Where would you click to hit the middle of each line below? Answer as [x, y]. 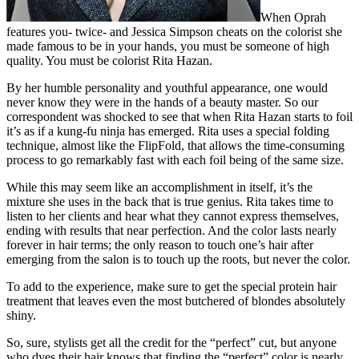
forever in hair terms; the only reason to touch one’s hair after [160, 245]
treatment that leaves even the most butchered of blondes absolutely [176, 301]
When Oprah [293, 18]
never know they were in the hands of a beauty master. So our [162, 103]
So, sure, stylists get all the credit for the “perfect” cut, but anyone [171, 343]
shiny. [21, 316]
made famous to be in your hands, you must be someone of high [168, 46]
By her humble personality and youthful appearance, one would [167, 88]
